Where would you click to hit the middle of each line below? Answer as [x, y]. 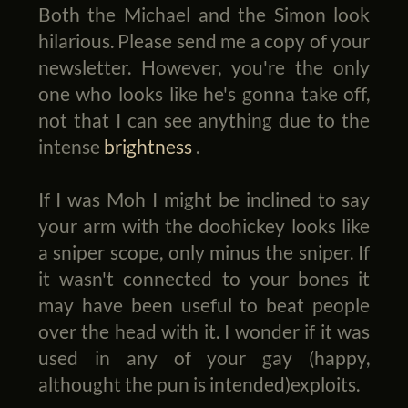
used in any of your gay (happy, [204, 358]
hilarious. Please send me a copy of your [204, 41]
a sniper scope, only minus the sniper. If [204, 252]
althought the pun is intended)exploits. [199, 384]
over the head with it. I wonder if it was [204, 331]
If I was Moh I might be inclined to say [204, 199]
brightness [149, 147]
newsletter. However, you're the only [204, 67]
